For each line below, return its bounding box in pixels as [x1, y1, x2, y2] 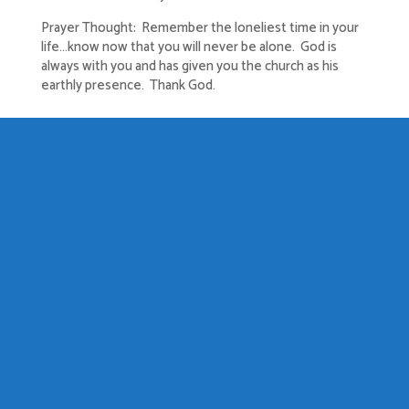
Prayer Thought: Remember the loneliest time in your [40, 16, 359, 39]
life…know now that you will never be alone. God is [40, 36, 337, 58]
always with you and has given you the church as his [40, 55, 339, 78]
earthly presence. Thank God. [40, 74, 215, 97]
